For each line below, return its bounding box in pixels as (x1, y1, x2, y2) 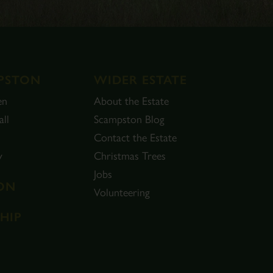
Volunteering (94, 186, 150, 199)
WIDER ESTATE (94, 73, 187, 87)
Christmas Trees (94, 149, 166, 163)
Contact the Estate (94, 131, 177, 144)
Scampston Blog (94, 113, 165, 126)
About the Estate (94, 94, 169, 108)
